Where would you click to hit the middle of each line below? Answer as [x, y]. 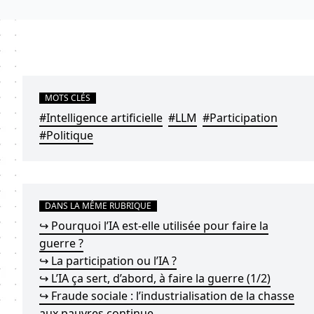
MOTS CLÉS [68, 98]
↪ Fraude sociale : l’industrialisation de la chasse [167, 296]
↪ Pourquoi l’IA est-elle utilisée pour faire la [154, 226]
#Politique [66, 135]
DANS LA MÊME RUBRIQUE [98, 206]
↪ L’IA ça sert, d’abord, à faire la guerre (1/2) [155, 278]
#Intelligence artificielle [101, 118]
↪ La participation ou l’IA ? [108, 261]
